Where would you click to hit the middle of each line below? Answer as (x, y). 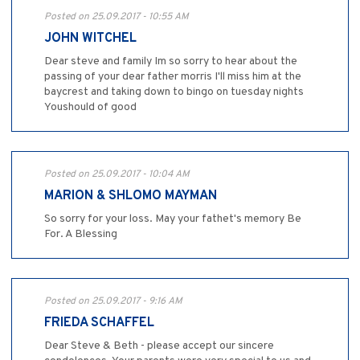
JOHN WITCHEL (90, 39)
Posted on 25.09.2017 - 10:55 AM (117, 17)
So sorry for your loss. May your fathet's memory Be (173, 219)
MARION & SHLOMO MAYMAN (131, 196)
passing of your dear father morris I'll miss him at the (173, 77)
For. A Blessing (81, 235)
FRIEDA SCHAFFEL (99, 323)
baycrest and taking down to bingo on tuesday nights (174, 92)
